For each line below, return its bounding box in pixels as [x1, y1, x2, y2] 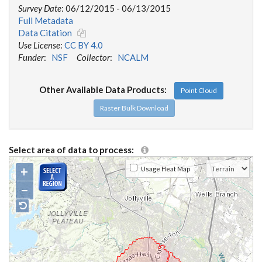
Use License [18, 40, 60, 50]
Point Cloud [180, 86, 217, 95]
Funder [18, 52, 44, 63]
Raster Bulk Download [99, 104, 168, 112]
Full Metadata [18, 15, 73, 26]
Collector [77, 52, 110, 63]
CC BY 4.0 [64, 40, 103, 50]
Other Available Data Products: [39, 84, 167, 95]
